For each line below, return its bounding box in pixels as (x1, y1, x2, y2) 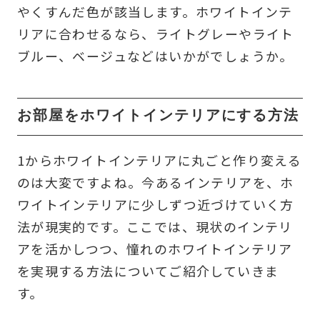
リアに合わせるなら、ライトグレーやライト (16, 24, 294, 44)
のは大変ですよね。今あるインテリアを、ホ (16, 173, 294, 192)
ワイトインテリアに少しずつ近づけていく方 (16, 195, 294, 214)
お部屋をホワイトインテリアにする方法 (16, 108, 300, 126)
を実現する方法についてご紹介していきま (16, 261, 279, 281)
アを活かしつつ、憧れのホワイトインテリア (16, 239, 293, 259)
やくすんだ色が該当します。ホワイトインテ (16, 2, 293, 21)
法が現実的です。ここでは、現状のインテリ (16, 217, 293, 236)
